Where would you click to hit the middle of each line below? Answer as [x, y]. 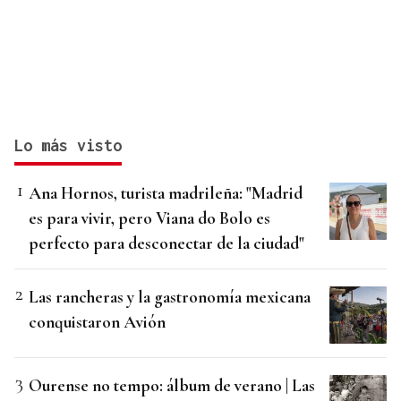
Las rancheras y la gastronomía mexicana [170, 297]
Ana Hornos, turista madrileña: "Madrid [166, 193]
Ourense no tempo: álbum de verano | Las [172, 386]
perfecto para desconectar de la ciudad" [166, 243]
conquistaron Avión [97, 322]
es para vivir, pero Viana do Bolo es [149, 218]
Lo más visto [68, 146]
